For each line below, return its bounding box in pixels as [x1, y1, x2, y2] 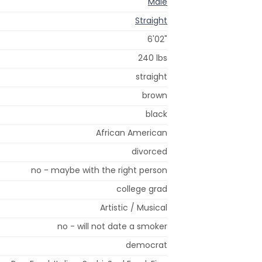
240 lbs [138, 51, 167, 64]
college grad [116, 182, 167, 195]
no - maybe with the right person [31, 164, 167, 176]
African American [96, 126, 167, 139]
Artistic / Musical [100, 201, 167, 213]
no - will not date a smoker [57, 220, 167, 232]
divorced [132, 145, 167, 157]
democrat [126, 239, 167, 251]
